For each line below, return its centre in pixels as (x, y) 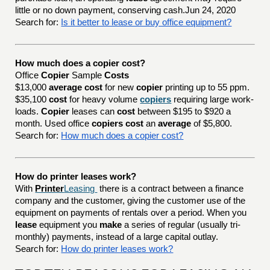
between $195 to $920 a (183, 111)
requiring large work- (213, 99)
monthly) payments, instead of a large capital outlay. (117, 237)
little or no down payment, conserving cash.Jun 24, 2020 (126, 10)
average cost (76, 87)
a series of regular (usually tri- (181, 225)
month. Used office (54, 124)
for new (120, 87)
